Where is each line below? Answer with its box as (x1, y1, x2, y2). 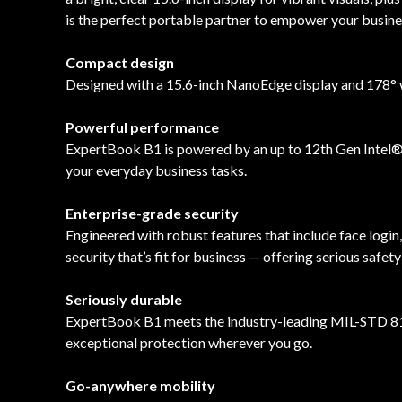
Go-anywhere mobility (66, 376, 215, 394)
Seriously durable (66, 290, 182, 308)
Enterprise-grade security (66, 204, 239, 222)
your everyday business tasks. (66, 161, 247, 179)
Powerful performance (66, 118, 219, 135)
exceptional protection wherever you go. (66, 333, 312, 351)
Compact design (66, 53, 174, 71)
